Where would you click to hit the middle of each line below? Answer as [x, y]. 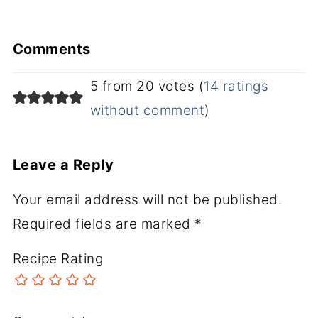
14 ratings [236, 86]
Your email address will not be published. [147, 199]
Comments [51, 49]
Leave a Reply [63, 164]
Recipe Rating [58, 258]
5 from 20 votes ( [147, 86]
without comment [147, 110]
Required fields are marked [104, 224]
